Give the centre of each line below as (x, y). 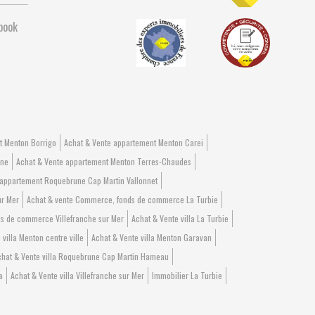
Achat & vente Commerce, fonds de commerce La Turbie (122, 199)
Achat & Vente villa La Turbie (180, 218)
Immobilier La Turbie (187, 275)
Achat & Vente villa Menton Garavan (152, 237)
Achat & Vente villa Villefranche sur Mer (77, 275)
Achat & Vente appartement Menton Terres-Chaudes (103, 161)
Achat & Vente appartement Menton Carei (134, 142)
